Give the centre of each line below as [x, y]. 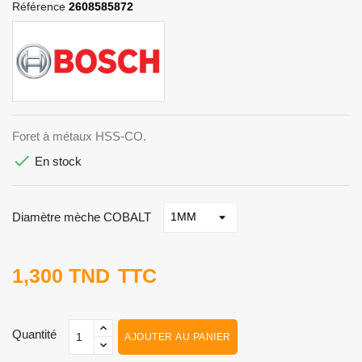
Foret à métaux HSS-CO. [79, 136]
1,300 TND [61, 275]
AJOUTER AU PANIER [178, 337]
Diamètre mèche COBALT [82, 217]
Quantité [34, 334]
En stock [57, 161]
